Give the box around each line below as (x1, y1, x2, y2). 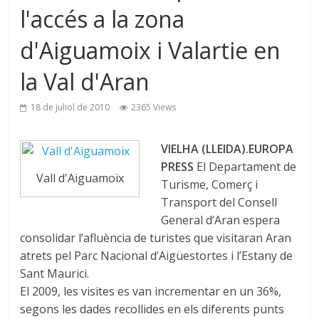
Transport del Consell (161, 194, 278, 210)
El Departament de (194, 159, 297, 174)
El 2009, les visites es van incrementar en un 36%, (20, 283, 282, 299)
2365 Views (131, 101, 177, 113)
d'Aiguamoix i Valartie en (20, 35, 281, 66)
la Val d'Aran (20, 66, 150, 97)
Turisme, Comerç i (161, 177, 258, 192)
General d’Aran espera (161, 212, 281, 228)
